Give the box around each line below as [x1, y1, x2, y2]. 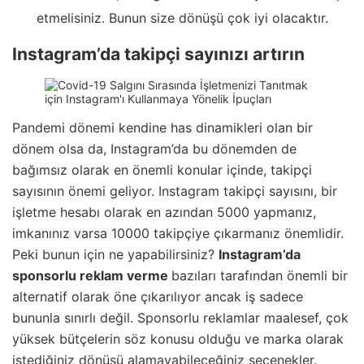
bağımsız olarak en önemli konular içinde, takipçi [12, 162, 312, 179]
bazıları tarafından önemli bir [171, 267, 348, 284]
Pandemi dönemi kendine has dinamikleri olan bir [12, 119, 313, 136]
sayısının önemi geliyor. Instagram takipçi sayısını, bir [12, 183, 337, 200]
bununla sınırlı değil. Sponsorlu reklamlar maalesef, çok [12, 310, 349, 327]
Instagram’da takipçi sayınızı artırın [12, 44, 305, 65]
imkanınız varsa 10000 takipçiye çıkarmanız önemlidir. [12, 225, 344, 242]
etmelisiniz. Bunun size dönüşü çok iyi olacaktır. [37, 9, 328, 26]
